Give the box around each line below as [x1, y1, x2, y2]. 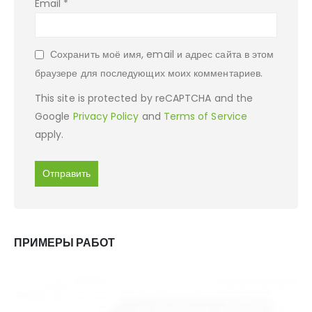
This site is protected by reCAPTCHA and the [35, 91, 253, 106]
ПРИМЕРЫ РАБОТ [14, 234, 115, 251]
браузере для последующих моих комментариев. [35, 66, 263, 81]
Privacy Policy [72, 109, 139, 124]
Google [35, 109, 73, 124]
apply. [35, 127, 64, 142]
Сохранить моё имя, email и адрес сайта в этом [50, 47, 274, 62]
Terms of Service [163, 109, 247, 124]
